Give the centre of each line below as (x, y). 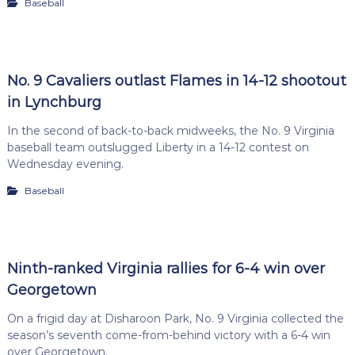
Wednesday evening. (65, 164)
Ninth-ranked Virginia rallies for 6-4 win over (166, 269)
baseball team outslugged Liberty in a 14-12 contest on (158, 147)
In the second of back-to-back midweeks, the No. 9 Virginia (170, 130)
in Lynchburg (54, 102)
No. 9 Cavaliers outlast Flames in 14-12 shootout (176, 80)
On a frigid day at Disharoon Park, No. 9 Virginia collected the (175, 319)
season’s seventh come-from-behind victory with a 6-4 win (168, 336)
